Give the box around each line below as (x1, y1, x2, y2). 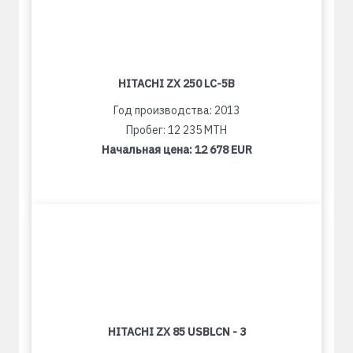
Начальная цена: (101, 143, 195, 157)
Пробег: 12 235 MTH (126, 123, 227, 137)
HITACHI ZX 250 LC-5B (118, 76, 235, 91)
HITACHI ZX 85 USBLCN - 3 (107, 325, 246, 339)
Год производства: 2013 (113, 103, 240, 117)
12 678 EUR (194, 143, 252, 157)
